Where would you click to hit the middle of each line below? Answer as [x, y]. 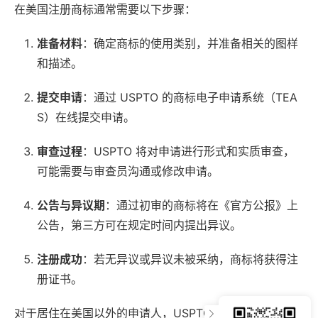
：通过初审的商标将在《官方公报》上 [202, 205]
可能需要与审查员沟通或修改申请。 [128, 171]
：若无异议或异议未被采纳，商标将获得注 [190, 259]
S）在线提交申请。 [86, 117]
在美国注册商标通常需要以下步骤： [105, 10]
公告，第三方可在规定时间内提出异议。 [139, 225]
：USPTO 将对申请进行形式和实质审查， [188, 152]
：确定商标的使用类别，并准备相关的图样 [190, 44]
